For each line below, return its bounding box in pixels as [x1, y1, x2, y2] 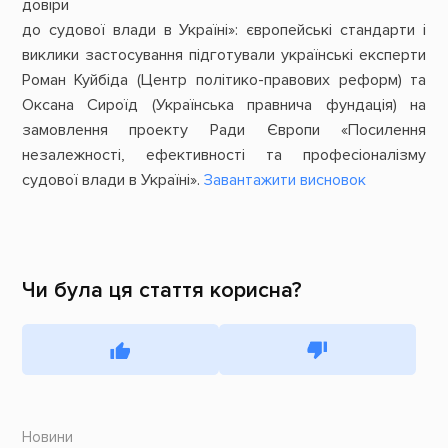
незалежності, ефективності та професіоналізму [21, 145, 427, 166]
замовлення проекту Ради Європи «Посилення [21, 120, 427, 141]
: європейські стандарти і [235, 20, 427, 41]
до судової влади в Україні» [21, 20, 236, 41]
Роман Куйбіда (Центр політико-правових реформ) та [21, 70, 427, 91]
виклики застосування [21, 45, 189, 66]
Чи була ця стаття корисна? [21, 276, 302, 303]
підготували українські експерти [189, 45, 427, 66]
